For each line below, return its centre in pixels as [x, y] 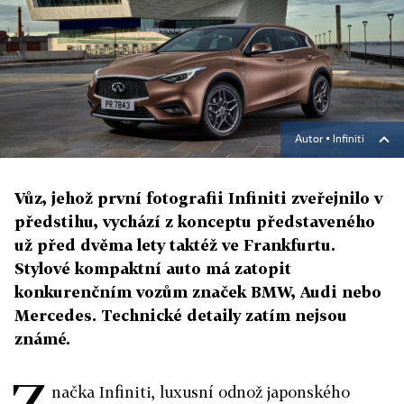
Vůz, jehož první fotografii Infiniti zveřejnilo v [198, 198]
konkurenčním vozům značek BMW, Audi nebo [198, 292]
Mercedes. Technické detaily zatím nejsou [181, 316]
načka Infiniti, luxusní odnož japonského [201, 392]
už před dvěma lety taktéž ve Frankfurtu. [175, 245]
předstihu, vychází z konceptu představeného [195, 222]
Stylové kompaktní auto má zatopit [153, 269]
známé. [42, 339]
